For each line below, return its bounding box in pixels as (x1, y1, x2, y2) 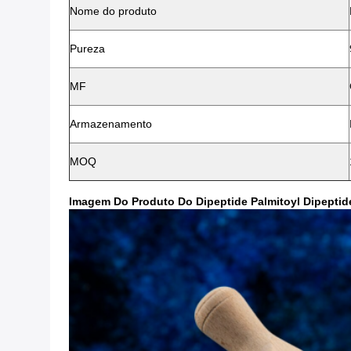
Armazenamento (70, 118, 152, 130)
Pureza (70, 42, 105, 55)
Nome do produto (70, 5, 157, 17)
